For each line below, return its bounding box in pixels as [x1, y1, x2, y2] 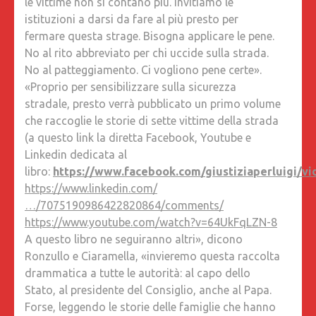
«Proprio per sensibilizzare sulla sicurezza [25, 80, 236, 93]
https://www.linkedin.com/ [25, 181, 157, 195]
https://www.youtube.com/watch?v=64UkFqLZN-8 [25, 215, 277, 229]
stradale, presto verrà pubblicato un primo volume [25, 97, 281, 110]
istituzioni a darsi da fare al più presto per [25, 12, 238, 25]
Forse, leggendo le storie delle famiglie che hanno [25, 300, 276, 313]
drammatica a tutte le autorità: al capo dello [25, 266, 250, 279]
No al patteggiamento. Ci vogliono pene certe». [25, 63, 262, 76]
